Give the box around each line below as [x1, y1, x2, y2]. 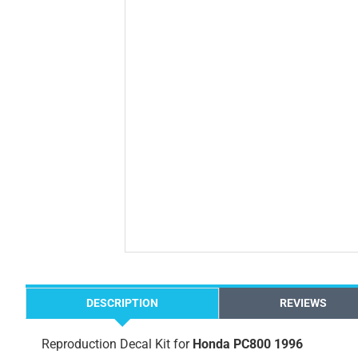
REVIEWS [280, 296, 327, 309]
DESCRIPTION [86, 296, 158, 309]
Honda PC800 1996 [193, 336, 303, 352]
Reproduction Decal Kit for [42, 336, 193, 352]
